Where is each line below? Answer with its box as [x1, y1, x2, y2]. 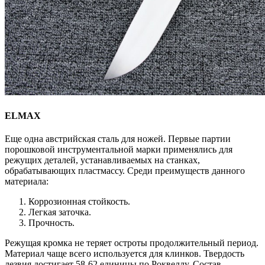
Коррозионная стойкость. [28, 196, 130, 206]
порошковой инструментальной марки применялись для [5, 144, 232, 154]
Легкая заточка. [28, 206, 91, 217]
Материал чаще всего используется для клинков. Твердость [5, 248, 244, 258]
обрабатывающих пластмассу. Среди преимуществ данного [5, 165, 245, 176]
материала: [5, 176, 49, 186]
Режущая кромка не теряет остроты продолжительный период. [5, 237, 258, 248]
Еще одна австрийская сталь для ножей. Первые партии [5, 133, 231, 144]
